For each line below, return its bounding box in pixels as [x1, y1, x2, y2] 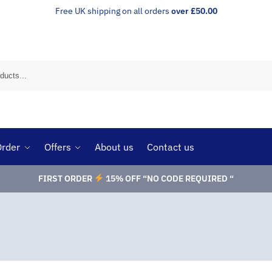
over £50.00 [171, 5, 217, 16]
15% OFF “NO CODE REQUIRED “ [103, 173, 234, 184]
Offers [44, 141, 71, 153]
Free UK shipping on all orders [55, 5, 171, 16]
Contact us [146, 141, 194, 153]
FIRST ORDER [38, 173, 95, 184]
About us [94, 141, 134, 153]
